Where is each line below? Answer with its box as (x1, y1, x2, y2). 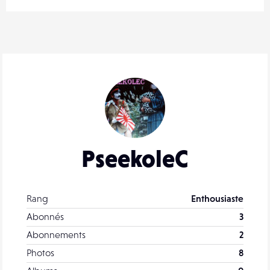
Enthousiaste (191, 193, 243, 204)
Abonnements (27, 229, 86, 240)
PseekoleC (81, 145, 189, 173)
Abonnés (27, 211, 64, 222)
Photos (27, 247, 54, 259)
